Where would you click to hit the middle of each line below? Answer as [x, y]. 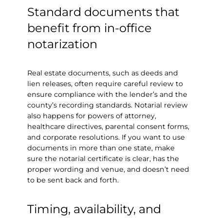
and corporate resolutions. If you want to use [106, 137]
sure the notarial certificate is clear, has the [103, 158]
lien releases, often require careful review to [105, 83]
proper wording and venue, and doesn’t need [108, 169]
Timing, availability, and [94, 209]
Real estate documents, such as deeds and [103, 73]
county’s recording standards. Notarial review [108, 105]
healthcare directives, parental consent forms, [108, 126]
